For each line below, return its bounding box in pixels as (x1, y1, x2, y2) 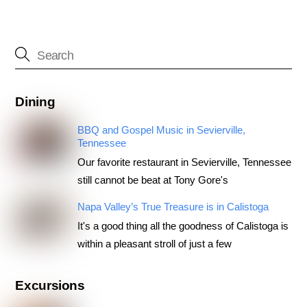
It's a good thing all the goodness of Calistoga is (77, 219, 288, 232)
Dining (15, 95, 56, 110)
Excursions (15, 278, 85, 293)
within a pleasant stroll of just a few (77, 237, 232, 249)
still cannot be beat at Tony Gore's (77, 174, 228, 186)
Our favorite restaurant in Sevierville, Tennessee (77, 156, 291, 169)
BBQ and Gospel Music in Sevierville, (77, 124, 245, 136)
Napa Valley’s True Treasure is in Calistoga (77, 200, 269, 212)
